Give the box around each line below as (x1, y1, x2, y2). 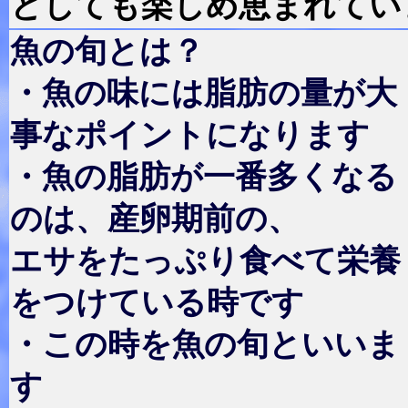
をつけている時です (10, 285, 304, 320)
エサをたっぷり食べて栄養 (10, 243, 401, 278)
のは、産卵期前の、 (10, 201, 300, 236)
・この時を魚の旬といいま (10, 327, 400, 362)
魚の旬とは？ (10, 34, 204, 68)
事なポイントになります (10, 117, 370, 152)
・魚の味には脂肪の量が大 (10, 76, 397, 110)
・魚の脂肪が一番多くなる (10, 159, 397, 194)
